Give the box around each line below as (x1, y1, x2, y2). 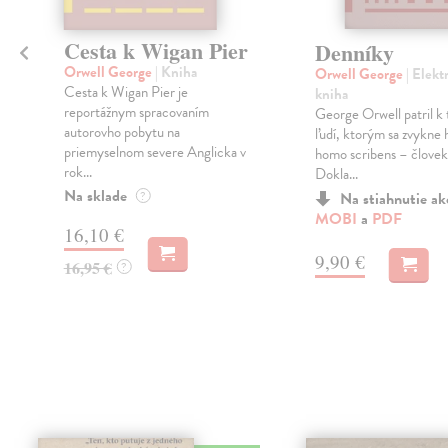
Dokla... (314, 162, 358, 185)
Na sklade (63, 184, 127, 209)
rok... (63, 161, 92, 184)
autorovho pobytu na (63, 121, 180, 144)
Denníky (314, 35, 394, 69)
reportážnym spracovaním (63, 101, 209, 124)
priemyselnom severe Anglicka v (63, 141, 246, 164)
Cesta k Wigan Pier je (63, 81, 188, 104)
